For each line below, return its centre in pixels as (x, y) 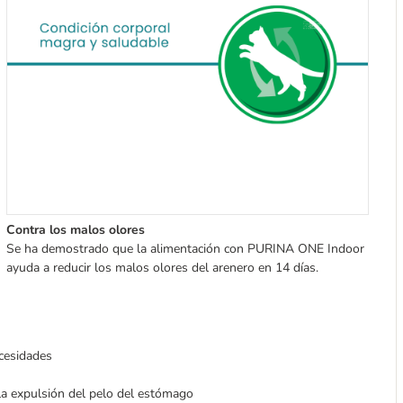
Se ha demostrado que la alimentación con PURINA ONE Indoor (185, 249)
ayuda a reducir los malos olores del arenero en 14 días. (162, 268)
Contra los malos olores (75, 230)
